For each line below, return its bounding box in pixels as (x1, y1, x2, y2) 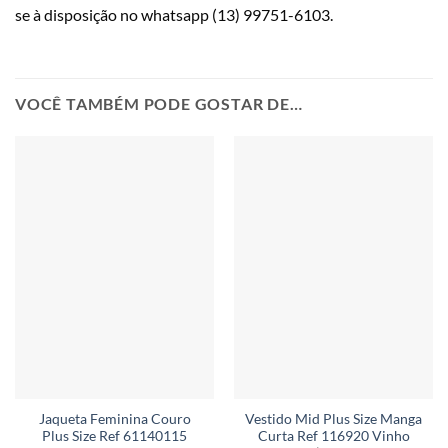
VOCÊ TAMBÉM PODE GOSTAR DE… (15, 93, 303, 113)
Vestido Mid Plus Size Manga (245, 411, 422, 428)
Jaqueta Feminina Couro (38, 411, 191, 428)
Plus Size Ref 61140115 (42, 428, 187, 445)
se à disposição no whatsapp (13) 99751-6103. (15, 4, 333, 24)
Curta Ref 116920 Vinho (257, 428, 410, 445)
